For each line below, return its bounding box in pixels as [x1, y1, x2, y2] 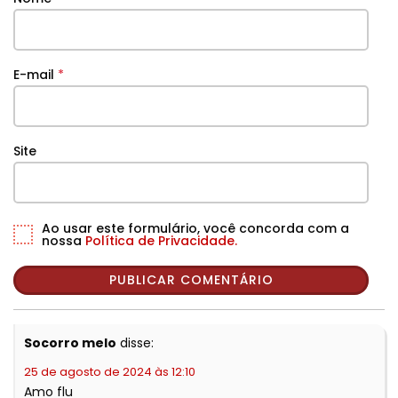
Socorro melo [24, 334, 116, 353]
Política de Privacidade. [85, 232, 237, 251]
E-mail [13, 66, 58, 84]
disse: [120, 334, 154, 353]
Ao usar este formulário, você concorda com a [42, 219, 349, 238]
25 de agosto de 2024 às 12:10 [24, 363, 195, 381]
